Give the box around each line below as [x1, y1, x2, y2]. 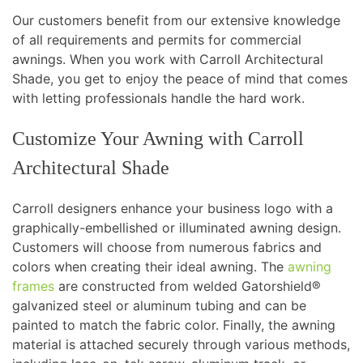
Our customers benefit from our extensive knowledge [12, 12, 340, 29]
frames [12, 278, 54, 295]
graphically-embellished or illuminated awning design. [12, 220, 341, 237]
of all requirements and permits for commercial [12, 32, 301, 49]
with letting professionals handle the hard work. [12, 90, 309, 107]
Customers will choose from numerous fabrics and [12, 239, 322, 256]
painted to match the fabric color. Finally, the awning [12, 317, 335, 334]
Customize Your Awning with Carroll [12, 128, 304, 150]
